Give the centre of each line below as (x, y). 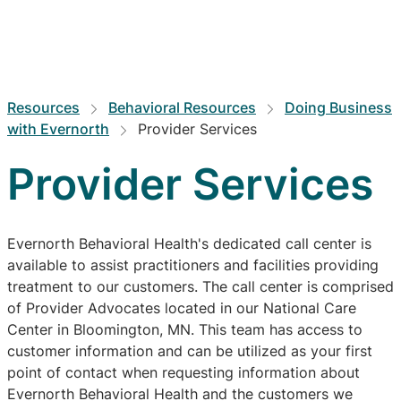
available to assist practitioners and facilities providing (193, 265)
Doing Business (338, 107)
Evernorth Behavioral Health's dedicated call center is (189, 243)
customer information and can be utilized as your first (190, 351)
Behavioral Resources (182, 107)
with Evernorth (58, 129)
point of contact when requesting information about (183, 372)
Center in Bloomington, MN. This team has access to (185, 329)
